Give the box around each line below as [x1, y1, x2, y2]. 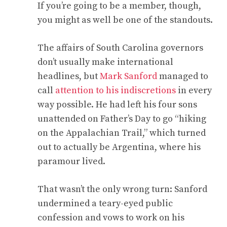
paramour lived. [37, 156, 105, 167]
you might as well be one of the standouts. [37, 14, 213, 26]
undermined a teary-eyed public [37, 198, 173, 209]
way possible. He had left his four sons [37, 99, 197, 110]
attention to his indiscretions [55, 85, 176, 96]
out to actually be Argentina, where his [37, 141, 201, 153]
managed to [157, 70, 208, 82]
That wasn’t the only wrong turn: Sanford [37, 183, 207, 195]
